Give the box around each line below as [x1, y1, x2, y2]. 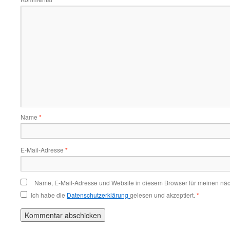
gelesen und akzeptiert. [130, 190, 195, 199]
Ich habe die [31, 190, 67, 199]
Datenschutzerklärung [67, 190, 130, 199]
